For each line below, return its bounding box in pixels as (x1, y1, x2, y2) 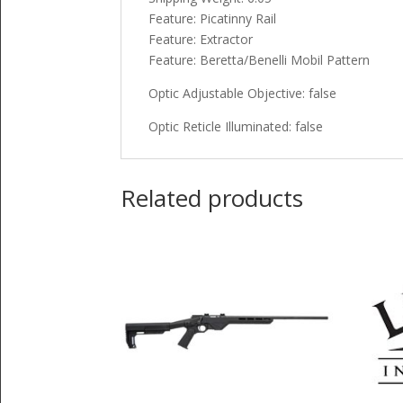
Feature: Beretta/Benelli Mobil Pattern (148, 50, 371, 68)
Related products (121, 181, 304, 214)
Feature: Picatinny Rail (148, 9, 277, 27)
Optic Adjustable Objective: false (148, 84, 337, 102)
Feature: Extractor (148, 30, 254, 48)
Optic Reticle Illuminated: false (148, 117, 324, 135)
